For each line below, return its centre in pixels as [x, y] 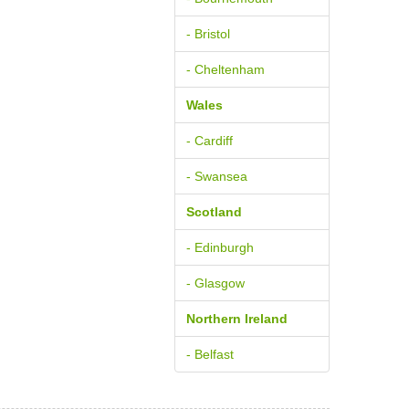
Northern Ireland [237, 319]
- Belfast [210, 354]
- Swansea [217, 176]
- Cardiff [210, 141]
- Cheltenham [225, 69]
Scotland [214, 212]
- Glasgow [215, 283]
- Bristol [208, 34]
